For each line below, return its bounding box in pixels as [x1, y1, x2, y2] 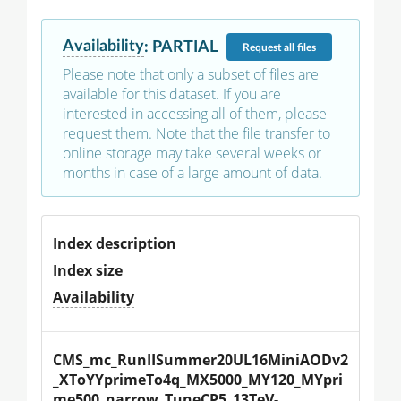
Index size [53, 260, 123, 281]
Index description [53, 234, 176, 254]
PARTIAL [152, 38, 218, 55]
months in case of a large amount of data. [63, 163, 322, 183]
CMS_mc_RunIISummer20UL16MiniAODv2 [53, 350, 348, 371]
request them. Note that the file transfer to [63, 124, 330, 144]
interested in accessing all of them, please [63, 104, 327, 124]
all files [284, 41, 316, 53]
